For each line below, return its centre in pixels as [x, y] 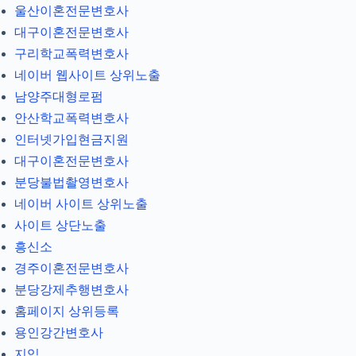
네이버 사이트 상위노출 [81, 204]
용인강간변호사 [59, 333]
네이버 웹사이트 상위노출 [87, 75]
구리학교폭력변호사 [72, 54]
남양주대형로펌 [59, 97]
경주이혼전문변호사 [72, 269]
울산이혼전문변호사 [72, 11]
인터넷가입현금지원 [72, 140]
